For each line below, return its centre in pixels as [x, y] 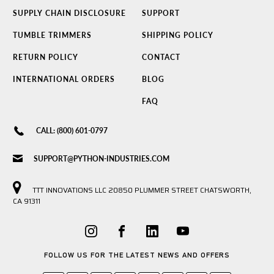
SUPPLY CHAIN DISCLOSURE [69, 13]
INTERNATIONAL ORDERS [64, 79]
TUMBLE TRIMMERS [52, 35]
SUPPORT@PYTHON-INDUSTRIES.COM [102, 158]
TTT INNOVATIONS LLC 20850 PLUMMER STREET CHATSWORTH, [141, 190]
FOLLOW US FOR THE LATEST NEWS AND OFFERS [137, 255]
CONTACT [161, 57]
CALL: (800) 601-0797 [72, 130]
